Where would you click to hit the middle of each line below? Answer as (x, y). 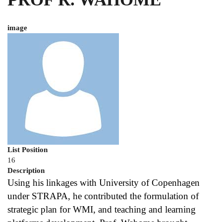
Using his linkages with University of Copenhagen (104, 183)
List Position (28, 150)
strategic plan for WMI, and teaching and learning (102, 210)
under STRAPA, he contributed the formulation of (103, 196)
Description (26, 171)
